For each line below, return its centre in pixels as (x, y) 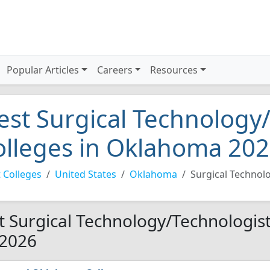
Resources (174, 70)
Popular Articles (43, 70)
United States (86, 174)
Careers (115, 70)
